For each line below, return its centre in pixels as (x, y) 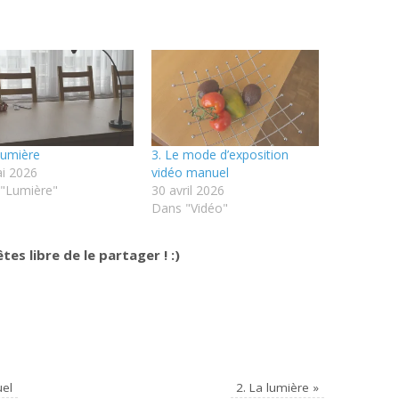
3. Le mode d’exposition (220, 154)
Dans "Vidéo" (189, 208)
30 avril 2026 (187, 190)
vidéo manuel (190, 172)
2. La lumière (274, 387)
